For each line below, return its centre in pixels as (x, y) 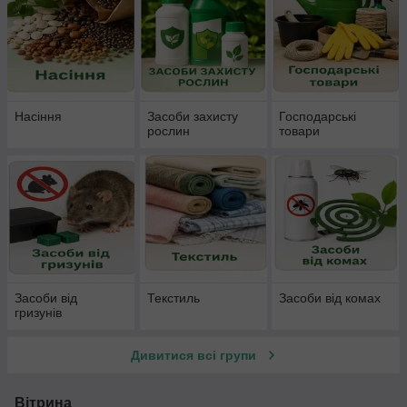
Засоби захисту (192, 117)
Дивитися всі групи (194, 356)
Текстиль (173, 298)
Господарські (318, 117)
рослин (168, 131)
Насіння (38, 117)
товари (300, 131)
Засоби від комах (330, 298)
